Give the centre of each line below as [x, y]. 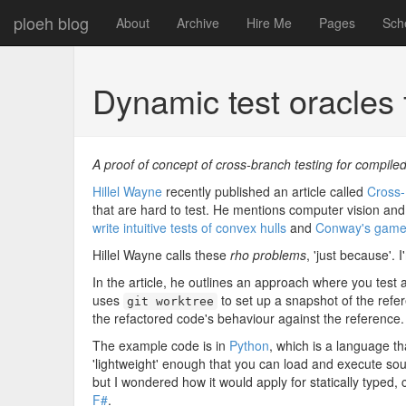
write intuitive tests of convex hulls [189, 227]
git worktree [170, 301]
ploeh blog [51, 23]
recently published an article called [265, 191]
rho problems [268, 255]
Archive [198, 23]
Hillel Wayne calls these [161, 255]
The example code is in [161, 345]
